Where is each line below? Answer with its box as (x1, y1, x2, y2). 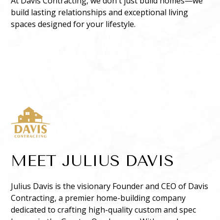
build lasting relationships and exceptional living (11, 7, 189, 18)
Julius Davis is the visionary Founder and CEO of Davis (11, 181, 209, 192)
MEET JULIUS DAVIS (11, 152, 174, 170)
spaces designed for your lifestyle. (11, 19, 136, 30)
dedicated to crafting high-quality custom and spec (11, 204, 196, 216)
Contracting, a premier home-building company (11, 192, 186, 204)
